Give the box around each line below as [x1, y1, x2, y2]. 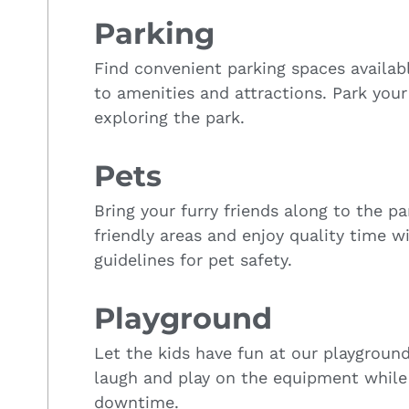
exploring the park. [94, 107, 245, 127]
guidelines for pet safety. [94, 249, 292, 269]
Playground [94, 299, 272, 336]
